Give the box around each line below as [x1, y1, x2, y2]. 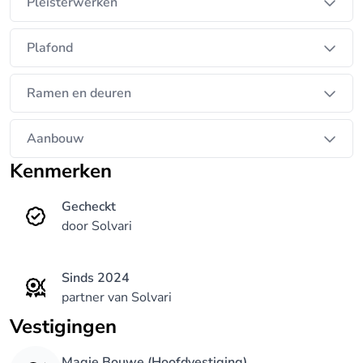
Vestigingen [22, 314, 117, 340]
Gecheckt [62, 198, 116, 216]
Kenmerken [23, 158, 112, 184]
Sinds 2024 [62, 269, 130, 287]
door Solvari [62, 217, 132, 235]
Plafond [27, 39, 73, 57]
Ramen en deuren [27, 84, 131, 102]
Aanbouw [27, 130, 84, 147]
